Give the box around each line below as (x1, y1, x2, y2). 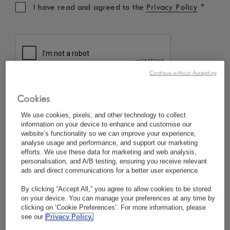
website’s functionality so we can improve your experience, (21, 130, 197, 138)
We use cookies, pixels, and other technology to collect (21, 111, 186, 119)
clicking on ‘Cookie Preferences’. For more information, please (21, 204, 206, 212)
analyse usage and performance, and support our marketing (21, 139, 198, 147)
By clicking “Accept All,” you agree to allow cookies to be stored (21, 185, 212, 193)
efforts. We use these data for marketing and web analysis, (21, 148, 197, 156)
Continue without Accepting (149, 69, 217, 76)
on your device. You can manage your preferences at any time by (21, 195, 216, 202)
